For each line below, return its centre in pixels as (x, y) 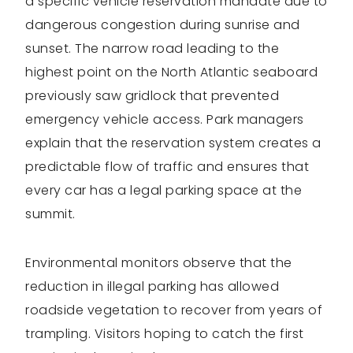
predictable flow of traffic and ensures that (167, 167)
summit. (50, 214)
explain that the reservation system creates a (173, 143)
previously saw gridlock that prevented (152, 96)
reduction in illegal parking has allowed (152, 287)
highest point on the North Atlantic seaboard (171, 72)
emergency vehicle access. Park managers (165, 120)
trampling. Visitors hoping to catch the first (165, 334)
